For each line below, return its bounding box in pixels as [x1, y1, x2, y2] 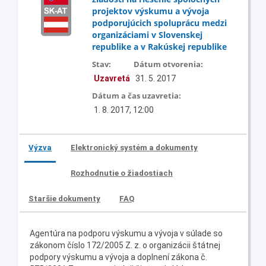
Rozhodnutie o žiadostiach [71, 168, 173, 178]
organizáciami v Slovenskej [92, 28, 202, 40]
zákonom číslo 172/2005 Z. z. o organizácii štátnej [30, 240, 220, 250]
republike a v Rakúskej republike [92, 40, 227, 52]
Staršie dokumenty [28, 194, 100, 203]
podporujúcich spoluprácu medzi [92, 17, 227, 28]
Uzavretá [94, 73, 130, 83]
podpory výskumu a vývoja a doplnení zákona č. [30, 252, 207, 262]
